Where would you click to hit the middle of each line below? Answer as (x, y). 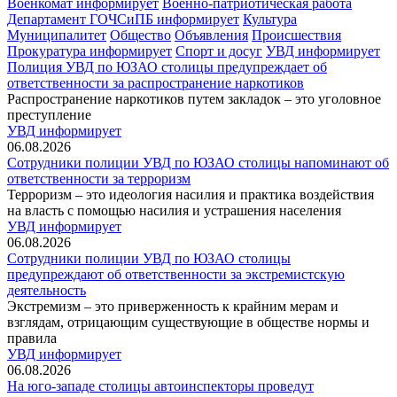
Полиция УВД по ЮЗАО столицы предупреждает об (167, 67)
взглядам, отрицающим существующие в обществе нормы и (188, 322)
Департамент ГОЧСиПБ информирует (123, 19)
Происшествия (296, 35)
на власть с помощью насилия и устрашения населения (174, 210)
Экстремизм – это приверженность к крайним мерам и (173, 306)
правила (32, 338)
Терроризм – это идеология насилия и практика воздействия (191, 195)
